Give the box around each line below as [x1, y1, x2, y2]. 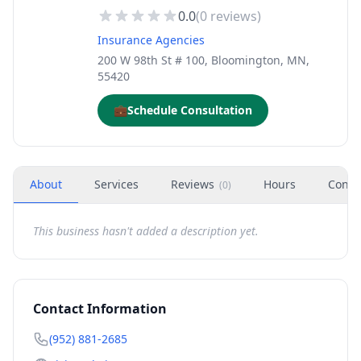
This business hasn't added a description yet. [33, 223, 259, 239]
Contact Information [33, 300, 167, 317]
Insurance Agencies [98, 32, 205, 48]
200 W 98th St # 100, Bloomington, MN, [98, 52, 309, 68]
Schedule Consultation [127, 102, 252, 118]
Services [94, 176, 139, 192]
